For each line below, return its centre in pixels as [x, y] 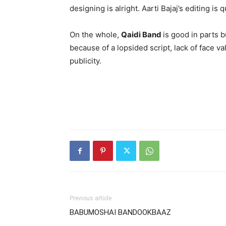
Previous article [91, 198]
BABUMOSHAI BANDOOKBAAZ [120, 212]
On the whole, [95, 35]
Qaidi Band [142, 35]
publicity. [86, 61]
